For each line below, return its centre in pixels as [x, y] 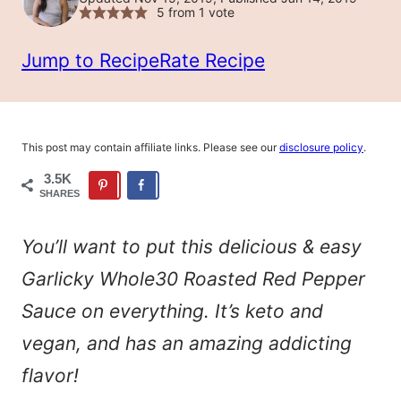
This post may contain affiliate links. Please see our [150, 147]
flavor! [50, 376]
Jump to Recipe [90, 60]
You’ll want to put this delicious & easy [192, 247]
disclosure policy [321, 147]
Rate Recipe [212, 60]
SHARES [60, 193]
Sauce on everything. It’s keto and [172, 311]
